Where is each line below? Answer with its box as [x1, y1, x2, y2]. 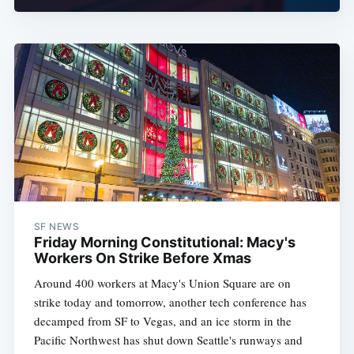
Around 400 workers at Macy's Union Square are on [33, 275, 291, 292]
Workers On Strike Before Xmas [33, 250, 251, 267]
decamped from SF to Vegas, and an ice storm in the [33, 313, 292, 330]
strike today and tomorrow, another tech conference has [33, 294, 307, 311]
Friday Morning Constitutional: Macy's [33, 234, 296, 251]
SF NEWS [33, 220, 80, 233]
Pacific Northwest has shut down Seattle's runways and [33, 332, 303, 348]
